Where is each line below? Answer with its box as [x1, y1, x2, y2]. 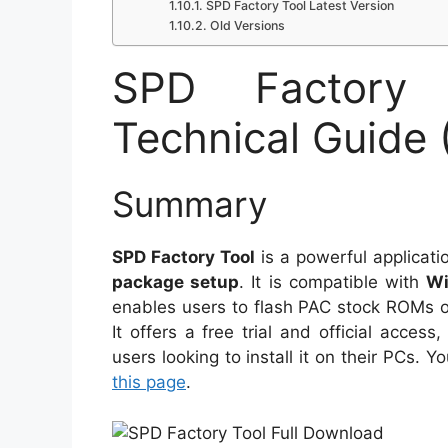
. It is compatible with [239, 272, 427, 293]
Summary [112, 183, 267, 226]
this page [112, 372, 186, 393]
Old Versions [209, 18, 285, 34]
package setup [112, 272, 240, 293]
